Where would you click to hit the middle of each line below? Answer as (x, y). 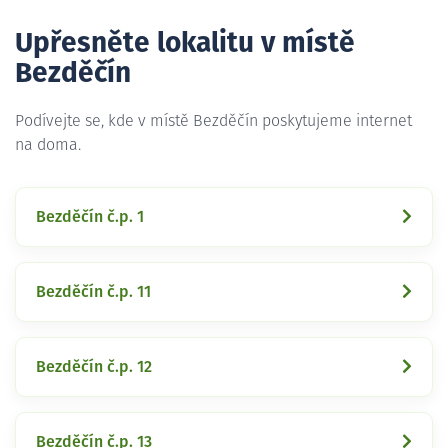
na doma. (48, 144)
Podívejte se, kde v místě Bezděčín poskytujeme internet (213, 120)
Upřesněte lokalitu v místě (185, 43)
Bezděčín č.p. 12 (94, 366)
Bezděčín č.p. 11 (93, 291)
